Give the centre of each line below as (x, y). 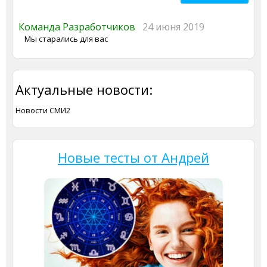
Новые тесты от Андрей (133, 158)
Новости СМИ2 (43, 111)
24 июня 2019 (173, 27)
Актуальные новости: (84, 90)
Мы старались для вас (66, 39)
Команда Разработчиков (80, 27)
